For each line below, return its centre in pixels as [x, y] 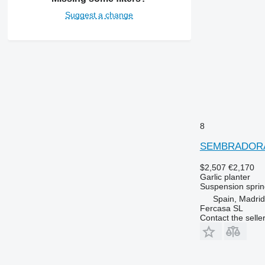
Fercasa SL [221, 208]
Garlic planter [225, 177]
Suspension [222, 186]
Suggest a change [99, 15]
